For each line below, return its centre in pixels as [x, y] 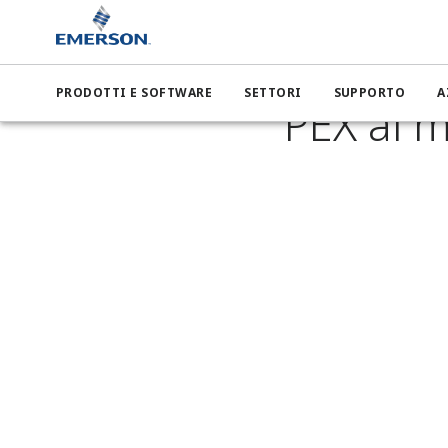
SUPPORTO [369, 92]
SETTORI [273, 92]
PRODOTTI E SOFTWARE [134, 92]
